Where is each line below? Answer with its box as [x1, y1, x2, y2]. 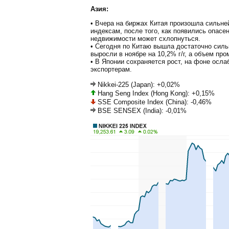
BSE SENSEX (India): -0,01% [96, 106, 187, 114]
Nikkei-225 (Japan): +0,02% [96, 80, 180, 88]
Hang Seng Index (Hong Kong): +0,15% [96, 89, 215, 97]
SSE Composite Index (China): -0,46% [96, 98, 212, 106]
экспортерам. [90, 65, 132, 73]
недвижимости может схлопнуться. [90, 34, 200, 42]
